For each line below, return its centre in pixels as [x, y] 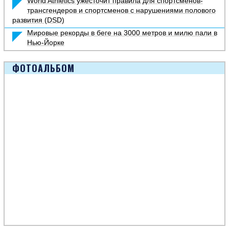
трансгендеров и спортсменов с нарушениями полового [121, 10]
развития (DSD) [38, 20]
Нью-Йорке [45, 43]
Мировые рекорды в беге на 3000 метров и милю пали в [122, 33]
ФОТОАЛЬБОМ [43, 68]
